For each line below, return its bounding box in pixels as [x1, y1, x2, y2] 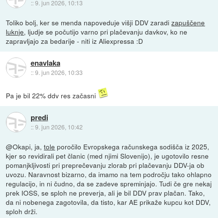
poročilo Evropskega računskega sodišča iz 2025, [55, 141, 210, 151]
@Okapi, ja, [6, 141, 44, 151]
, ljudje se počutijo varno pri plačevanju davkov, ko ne [24, 26, 188, 36]
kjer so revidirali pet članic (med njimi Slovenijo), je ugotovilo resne [6, 150, 209, 161]
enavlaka [30, 57, 60, 69]
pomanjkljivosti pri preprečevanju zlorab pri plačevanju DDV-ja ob [6, 160, 205, 170]
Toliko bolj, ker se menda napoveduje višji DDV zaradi [6, 17, 172, 27]
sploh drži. [6, 206, 38, 216]
